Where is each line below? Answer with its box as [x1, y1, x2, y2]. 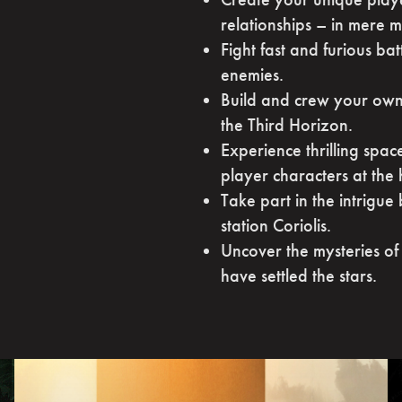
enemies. [221, 63, 284, 86]
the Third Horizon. [221, 113, 353, 136]
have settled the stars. [221, 264, 377, 287]
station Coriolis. [221, 214, 331, 237]
